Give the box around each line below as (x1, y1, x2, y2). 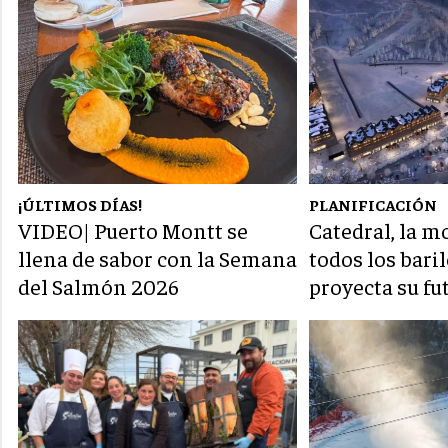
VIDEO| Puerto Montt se (18, 216, 248, 245)
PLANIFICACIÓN (309, 194, 438, 215)
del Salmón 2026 (18, 272, 179, 301)
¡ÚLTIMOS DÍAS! (18, 194, 142, 215)
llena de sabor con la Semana (18, 244, 297, 273)
